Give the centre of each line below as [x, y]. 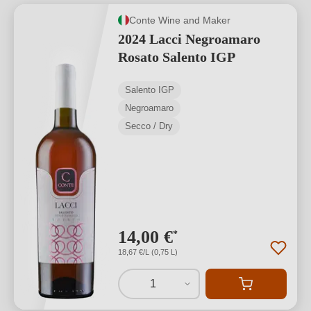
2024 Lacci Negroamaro [189, 39]
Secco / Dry [149, 126]
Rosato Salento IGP [177, 57]
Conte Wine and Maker [180, 20]
